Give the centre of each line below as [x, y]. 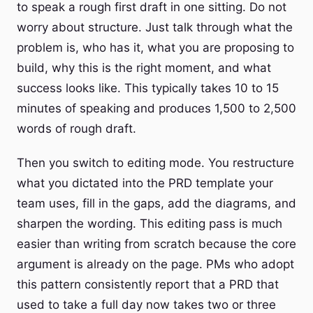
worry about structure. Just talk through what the [155, 27]
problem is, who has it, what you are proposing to [155, 48]
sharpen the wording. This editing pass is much [150, 224]
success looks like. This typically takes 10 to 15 [148, 88]
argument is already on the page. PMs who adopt [155, 264]
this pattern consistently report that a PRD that [148, 284]
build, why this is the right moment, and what [144, 68]
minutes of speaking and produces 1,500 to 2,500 [156, 108]
